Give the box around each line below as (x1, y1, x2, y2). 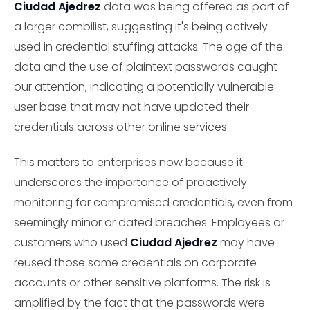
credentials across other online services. (14, 119, 229, 136)
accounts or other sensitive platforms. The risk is (14, 274, 271, 291)
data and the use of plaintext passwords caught (14, 59, 277, 75)
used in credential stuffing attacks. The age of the (14, 39, 283, 55)
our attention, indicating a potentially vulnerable (14, 79, 274, 95)
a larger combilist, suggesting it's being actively (14, 19, 268, 35)
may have (217, 234, 275, 250)
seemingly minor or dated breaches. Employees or (14, 214, 284, 230)
